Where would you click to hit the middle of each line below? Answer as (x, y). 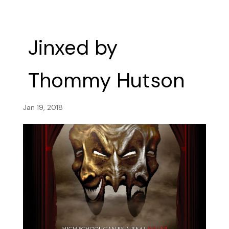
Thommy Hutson (106, 80)
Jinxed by (73, 48)
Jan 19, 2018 (43, 107)
